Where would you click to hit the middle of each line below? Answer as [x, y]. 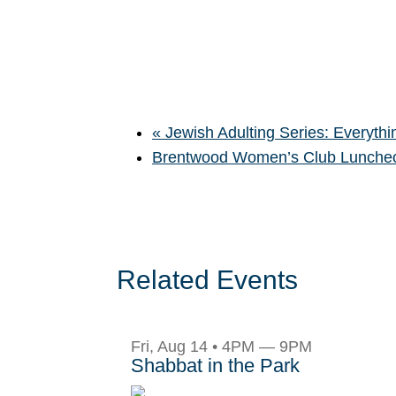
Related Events [207, 280]
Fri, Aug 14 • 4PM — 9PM [221, 346]
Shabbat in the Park [215, 366]
